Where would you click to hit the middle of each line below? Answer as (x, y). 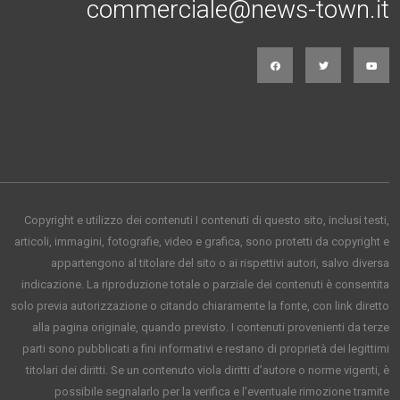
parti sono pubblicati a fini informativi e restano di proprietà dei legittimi (206, 349)
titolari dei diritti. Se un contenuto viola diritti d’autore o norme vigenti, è (208, 370)
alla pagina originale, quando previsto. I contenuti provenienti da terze (211, 327)
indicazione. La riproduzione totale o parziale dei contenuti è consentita (205, 284)
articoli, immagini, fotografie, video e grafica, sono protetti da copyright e (202, 242)
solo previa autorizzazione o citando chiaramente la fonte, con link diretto (200, 306)
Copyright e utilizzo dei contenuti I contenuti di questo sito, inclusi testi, (207, 220)
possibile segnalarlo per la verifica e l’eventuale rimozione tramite (222, 392)
